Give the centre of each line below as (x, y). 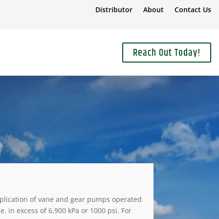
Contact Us (193, 10)
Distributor (114, 10)
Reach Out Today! (166, 53)
